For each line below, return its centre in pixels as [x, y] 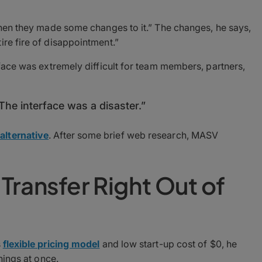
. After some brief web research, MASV [134, 135]
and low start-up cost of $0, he [168, 244]
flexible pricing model [51, 244]
